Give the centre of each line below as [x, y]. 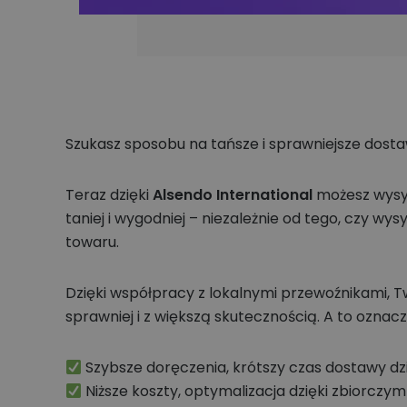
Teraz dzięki [109, 195]
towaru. [96, 242]
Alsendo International [233, 195]
